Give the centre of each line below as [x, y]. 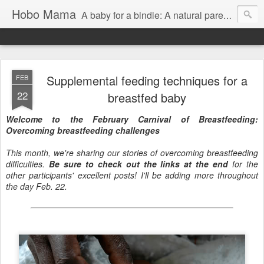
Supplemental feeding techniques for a [147, 80]
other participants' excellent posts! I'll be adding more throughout [132, 175]
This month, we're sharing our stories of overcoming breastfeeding [132, 153]
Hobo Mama [44, 14]
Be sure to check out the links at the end [138, 164]
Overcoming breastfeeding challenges [83, 130]
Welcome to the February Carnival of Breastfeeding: [132, 119]
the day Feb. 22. [37, 186]
